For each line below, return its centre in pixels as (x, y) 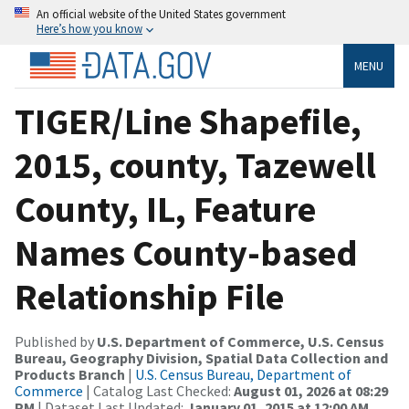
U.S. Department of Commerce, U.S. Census (241, 341)
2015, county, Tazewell (195, 165)
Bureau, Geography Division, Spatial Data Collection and (201, 357)
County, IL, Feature (165, 209)
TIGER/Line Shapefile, (188, 121)
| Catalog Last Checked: (158, 390)
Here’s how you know (89, 28)
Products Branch (70, 374)
